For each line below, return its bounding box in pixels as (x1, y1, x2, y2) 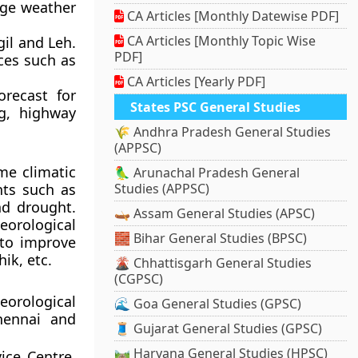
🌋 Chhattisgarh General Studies (114, 254, 312, 272)
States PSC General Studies (130, 98, 301, 117)
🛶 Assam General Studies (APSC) (114, 205, 316, 223)
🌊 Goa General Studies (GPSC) (114, 295, 302, 313)
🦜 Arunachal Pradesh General (114, 164, 300, 182)
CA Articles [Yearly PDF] (124, 73, 266, 91)
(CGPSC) (114, 270, 164, 288)
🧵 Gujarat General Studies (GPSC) (114, 320, 323, 338)
